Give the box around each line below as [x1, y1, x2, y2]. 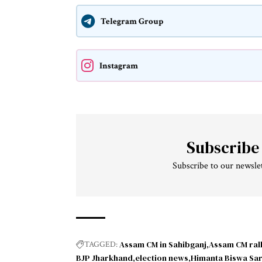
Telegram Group [101, 15, 163, 27]
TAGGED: [84, 239, 118, 250]
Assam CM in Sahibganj [119, 238, 206, 250]
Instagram [99, 59, 138, 71]
